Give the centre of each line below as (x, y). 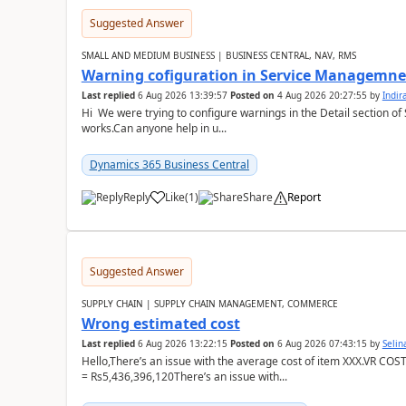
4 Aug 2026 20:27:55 (322, 95)
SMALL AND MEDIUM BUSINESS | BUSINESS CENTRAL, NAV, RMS (218, 55)
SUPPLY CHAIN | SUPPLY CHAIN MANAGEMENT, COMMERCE (209, 304)
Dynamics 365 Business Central (169, 164)
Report (304, 197)
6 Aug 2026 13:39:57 (182, 95)
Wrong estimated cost (160, 324)
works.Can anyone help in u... (154, 128)
